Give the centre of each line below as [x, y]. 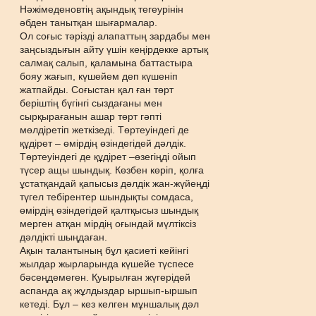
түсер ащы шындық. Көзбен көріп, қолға [112, 170]
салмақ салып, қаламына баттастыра [107, 63]
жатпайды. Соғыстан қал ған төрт [97, 90]
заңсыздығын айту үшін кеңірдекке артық [114, 49]
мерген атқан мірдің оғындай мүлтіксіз [108, 224]
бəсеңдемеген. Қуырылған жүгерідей [105, 277]
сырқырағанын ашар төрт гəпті [91, 116]
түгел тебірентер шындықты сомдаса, [107, 197]
